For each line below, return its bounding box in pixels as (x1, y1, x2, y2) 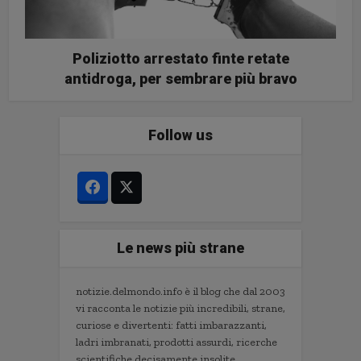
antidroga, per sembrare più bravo (64, 70, 297, 88)
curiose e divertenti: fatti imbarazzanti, (76, 318, 267, 333)
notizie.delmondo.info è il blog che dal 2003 (76, 284, 285, 299)
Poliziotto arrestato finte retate (72, 50, 289, 68)
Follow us (148, 127, 213, 144)
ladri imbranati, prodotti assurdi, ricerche (76, 335, 277, 350)
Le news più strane (117, 239, 244, 257)
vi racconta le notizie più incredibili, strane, (76, 301, 285, 316)
